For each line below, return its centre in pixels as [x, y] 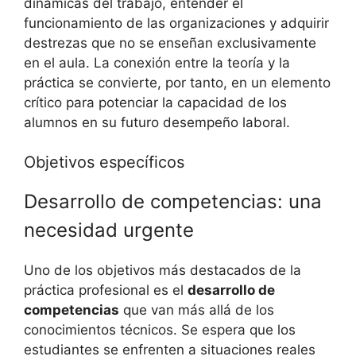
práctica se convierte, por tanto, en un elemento [177, 82]
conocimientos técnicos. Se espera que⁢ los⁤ [160, 330]
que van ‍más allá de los [197, 310]
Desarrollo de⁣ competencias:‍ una [173, 202]
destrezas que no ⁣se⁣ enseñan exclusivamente [170, 43]
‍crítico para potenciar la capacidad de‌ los [155, 102]
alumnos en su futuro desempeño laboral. [157, 122]
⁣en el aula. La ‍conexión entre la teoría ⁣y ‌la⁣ [157, 62]
